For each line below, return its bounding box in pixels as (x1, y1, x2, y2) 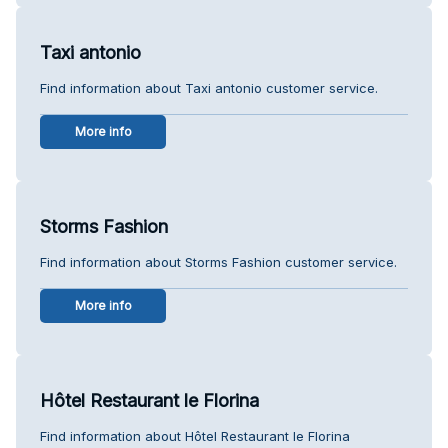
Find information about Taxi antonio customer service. (40, 79, 378, 96)
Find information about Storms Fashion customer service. (40, 253, 397, 270)
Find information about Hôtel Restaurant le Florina (40, 427, 350, 444)
